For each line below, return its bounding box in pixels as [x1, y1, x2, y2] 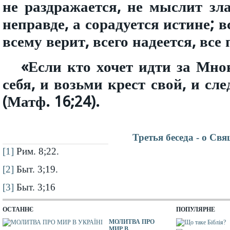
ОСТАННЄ [3, 206, 33, 213]
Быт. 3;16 [14, 182, 55, 193]
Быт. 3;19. [14, 164, 58, 175]
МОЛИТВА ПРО [109, 218, 155, 225]
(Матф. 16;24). [3, 93, 100, 110]
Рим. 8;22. [14, 146, 59, 157]
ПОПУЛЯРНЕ [176, 206, 216, 213]
